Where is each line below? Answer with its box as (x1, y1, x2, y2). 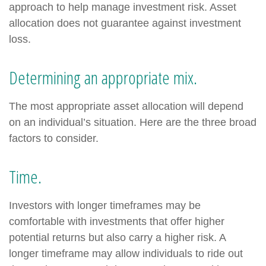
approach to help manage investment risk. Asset (9, 1, 236, 14)
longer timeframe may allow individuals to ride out (9, 248, 243, 260)
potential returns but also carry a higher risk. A (9, 232, 226, 244)
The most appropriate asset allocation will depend (9, 100, 243, 113)
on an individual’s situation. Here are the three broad (9, 116, 256, 129)
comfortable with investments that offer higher (9, 216, 224, 228)
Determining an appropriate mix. (9, 65, 197, 90)
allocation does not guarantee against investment (9, 17, 241, 30)
